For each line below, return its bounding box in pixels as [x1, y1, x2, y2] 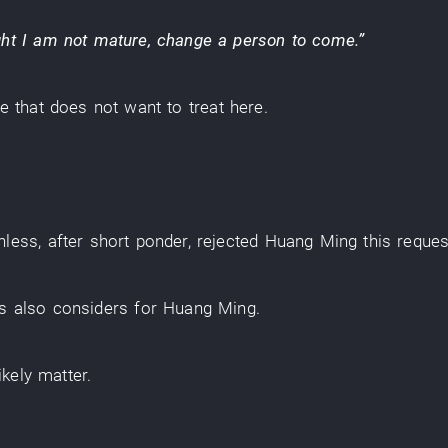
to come [291, 30, 355, 50]
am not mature [33, 30, 148, 50]
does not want [49, 97, 162, 117]
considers [52, 298, 129, 318]
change [156, 30, 212, 50]
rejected [196, 231, 259, 251]
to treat [167, 97, 224, 117]
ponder [135, 231, 188, 251]
